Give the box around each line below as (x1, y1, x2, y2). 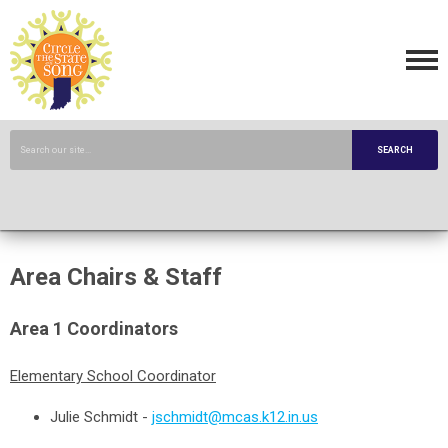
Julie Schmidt (50, 408, 138, 426)
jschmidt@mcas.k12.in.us (152, 408, 318, 426)
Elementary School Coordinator (10, 367, 216, 385)
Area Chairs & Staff (10, 263, 222, 291)
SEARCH (377, 145, 414, 155)
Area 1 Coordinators (10, 318, 178, 339)
